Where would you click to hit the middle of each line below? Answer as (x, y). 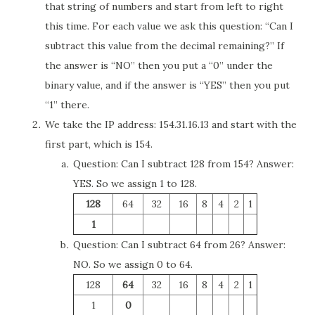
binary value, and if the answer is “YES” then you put (167, 85)
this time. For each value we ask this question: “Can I (169, 26)
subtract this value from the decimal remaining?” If (165, 46)
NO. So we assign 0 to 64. (133, 264)
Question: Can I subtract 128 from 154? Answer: (184, 164)
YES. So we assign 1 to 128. (135, 184)
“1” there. (70, 105)
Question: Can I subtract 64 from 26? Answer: (179, 245)
